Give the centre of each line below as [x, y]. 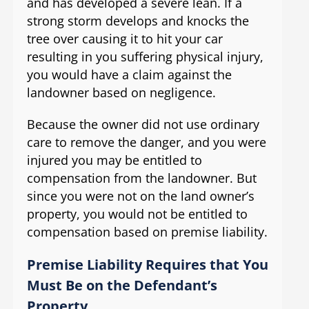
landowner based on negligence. [121, 93]
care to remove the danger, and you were [146, 142]
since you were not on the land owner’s [140, 196]
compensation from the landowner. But [141, 178]
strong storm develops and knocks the [138, 21]
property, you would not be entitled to [137, 214]
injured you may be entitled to [114, 160]
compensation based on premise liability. [147, 232]
